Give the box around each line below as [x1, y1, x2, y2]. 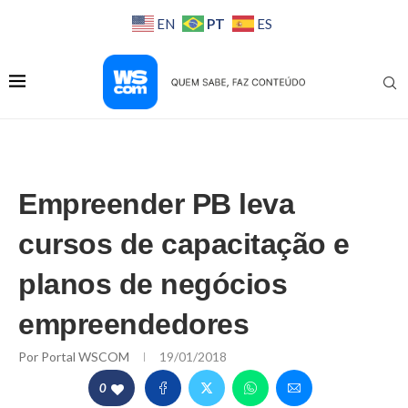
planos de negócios [18, 268, 287, 301]
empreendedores [18, 308, 249, 342]
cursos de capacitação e [18, 228, 350, 261]
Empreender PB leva [18, 188, 294, 221]
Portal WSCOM [41, 349, 132, 365]
